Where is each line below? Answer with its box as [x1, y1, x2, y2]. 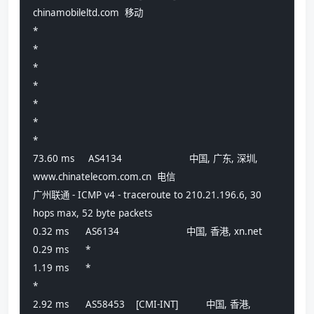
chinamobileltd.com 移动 [33, 6, 143, 20]
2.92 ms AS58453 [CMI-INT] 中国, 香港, [33, 298, 251, 311]
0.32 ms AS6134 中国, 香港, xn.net [33, 225, 265, 238]
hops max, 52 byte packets [33, 207, 152, 220]
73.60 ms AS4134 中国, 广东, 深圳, [33, 152, 258, 165]
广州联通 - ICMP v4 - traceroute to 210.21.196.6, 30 [33, 189, 261, 202]
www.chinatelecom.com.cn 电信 [33, 170, 175, 184]
